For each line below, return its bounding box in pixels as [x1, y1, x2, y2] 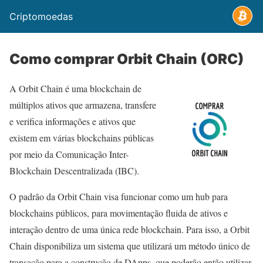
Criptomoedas [9, 11, 73, 22]
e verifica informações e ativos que [9, 115, 136, 127]
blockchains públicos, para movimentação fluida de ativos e [9, 207, 228, 219]
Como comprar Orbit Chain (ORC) [9, 50, 244, 68]
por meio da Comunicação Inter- [9, 148, 129, 160]
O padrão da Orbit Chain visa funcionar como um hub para [9, 190, 228, 203]
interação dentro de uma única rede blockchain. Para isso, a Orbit [9, 223, 249, 235]
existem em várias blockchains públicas [9, 131, 154, 144]
